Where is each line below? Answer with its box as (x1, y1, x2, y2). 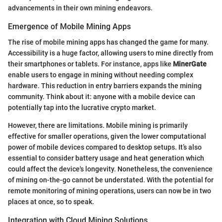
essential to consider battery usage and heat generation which (8, 154, 204, 163)
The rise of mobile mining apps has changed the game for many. (8, 38, 209, 47)
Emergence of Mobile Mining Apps (8, 21, 131, 31)
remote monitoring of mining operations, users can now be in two (8, 187, 211, 195)
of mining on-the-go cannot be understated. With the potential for (8, 176, 214, 184)
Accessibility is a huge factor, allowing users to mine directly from (8, 49, 213, 57)
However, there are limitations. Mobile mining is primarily (8, 121, 188, 130)
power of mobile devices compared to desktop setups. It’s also (8, 143, 202, 152)
